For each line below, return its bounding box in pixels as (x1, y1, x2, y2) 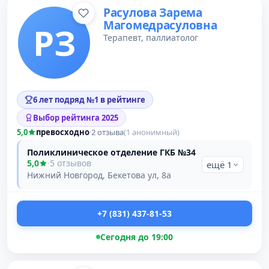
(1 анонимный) (124, 127, 180, 138)
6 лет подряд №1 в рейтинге (33, 94, 145, 105)
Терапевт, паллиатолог (103, 32, 198, 43)
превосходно (36, 127, 89, 138)
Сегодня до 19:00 (100, 231, 173, 243)
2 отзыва (91, 127, 124, 138)
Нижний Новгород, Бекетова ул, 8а (27, 169, 171, 181)
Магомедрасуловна (103, 17, 217, 33)
